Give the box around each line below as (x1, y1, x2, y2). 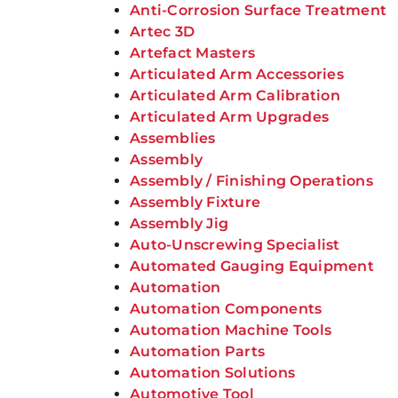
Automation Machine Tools (130, 322, 332, 338)
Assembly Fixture (130, 194, 261, 211)
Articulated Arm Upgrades (130, 108, 330, 125)
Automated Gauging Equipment (130, 258, 374, 275)
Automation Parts (130, 343, 266, 360)
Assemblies (130, 130, 216, 147)
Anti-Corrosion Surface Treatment (130, 2, 387, 19)
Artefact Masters (130, 44, 256, 61)
